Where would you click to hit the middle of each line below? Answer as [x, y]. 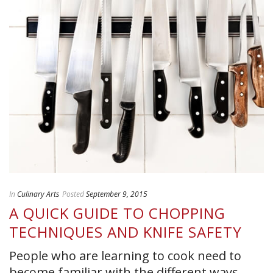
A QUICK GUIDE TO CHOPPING [117, 213]
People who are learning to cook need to [125, 256]
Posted [73, 194]
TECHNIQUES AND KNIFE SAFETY [126, 232]
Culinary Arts [38, 194]
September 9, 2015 [117, 194]
